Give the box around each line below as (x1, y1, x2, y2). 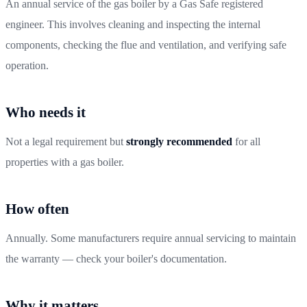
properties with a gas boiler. (5, 156, 124, 168)
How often (5, 200, 69, 217)
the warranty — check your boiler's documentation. (5, 252, 227, 265)
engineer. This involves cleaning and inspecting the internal (5, 18, 260, 30)
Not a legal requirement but (5, 135, 126, 147)
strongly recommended (126, 135, 232, 147)
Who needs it (5, 103, 86, 121)
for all (232, 135, 260, 147)
